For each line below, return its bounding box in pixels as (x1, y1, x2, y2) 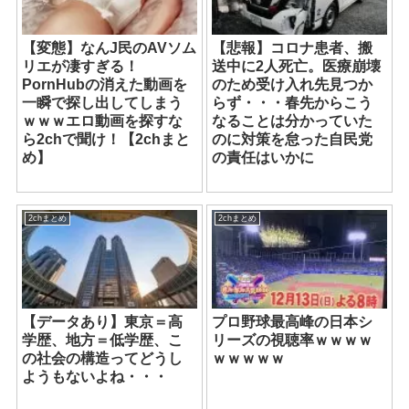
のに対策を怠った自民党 (212, 131, 373, 148)
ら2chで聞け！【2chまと (22, 131, 191, 148)
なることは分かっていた (212, 113, 373, 130)
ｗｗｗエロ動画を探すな (22, 113, 184, 130)
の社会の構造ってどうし (22, 350, 184, 366)
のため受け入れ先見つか (212, 77, 373, 93)
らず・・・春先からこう (212, 95, 373, 111)
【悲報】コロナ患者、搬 (212, 40, 373, 57)
